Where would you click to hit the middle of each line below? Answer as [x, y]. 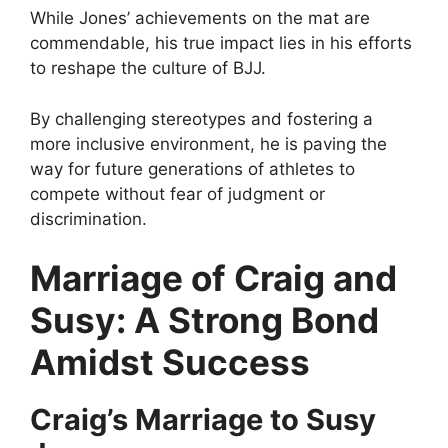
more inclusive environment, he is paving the [208, 143]
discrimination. [88, 218]
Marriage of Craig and [213, 278]
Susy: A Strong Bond [204, 320]
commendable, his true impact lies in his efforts [221, 43]
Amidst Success [170, 362]
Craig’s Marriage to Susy [203, 420]
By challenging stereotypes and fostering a [201, 118]
